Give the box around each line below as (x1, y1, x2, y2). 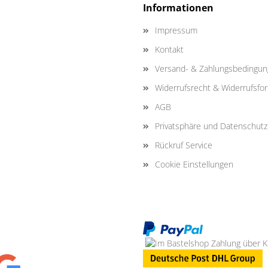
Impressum (155, 25, 197, 36)
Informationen (143, 1, 214, 14)
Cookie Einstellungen (155, 159, 233, 170)
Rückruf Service (155, 139, 212, 151)
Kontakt (155, 44, 184, 55)
